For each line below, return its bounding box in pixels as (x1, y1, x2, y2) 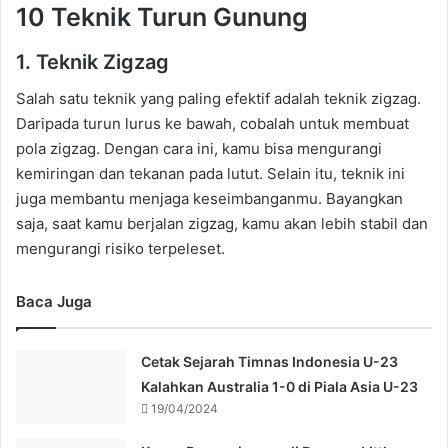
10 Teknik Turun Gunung (16, 2, 308, 33)
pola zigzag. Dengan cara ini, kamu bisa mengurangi (16, 138, 382, 158)
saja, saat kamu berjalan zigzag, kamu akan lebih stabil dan (16, 213, 428, 233)
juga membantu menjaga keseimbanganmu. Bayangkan (16, 188, 403, 208)
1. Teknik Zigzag (16, 49, 169, 74)
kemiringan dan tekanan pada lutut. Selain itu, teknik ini (16, 163, 405, 183)
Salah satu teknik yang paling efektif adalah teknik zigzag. (16, 88, 421, 108)
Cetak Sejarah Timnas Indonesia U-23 (141, 352, 399, 370)
